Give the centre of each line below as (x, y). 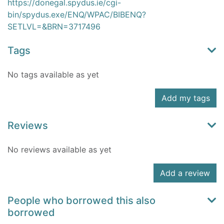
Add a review (185, 173)
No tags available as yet (53, 75)
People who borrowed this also (81, 201)
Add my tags (186, 98)
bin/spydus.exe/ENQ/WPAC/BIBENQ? (77, 15)
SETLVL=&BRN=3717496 (54, 27)
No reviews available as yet (59, 150)
